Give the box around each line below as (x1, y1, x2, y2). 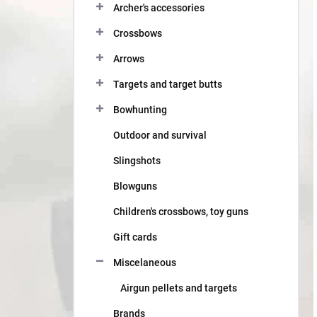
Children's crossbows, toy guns (113, 206, 248, 217)
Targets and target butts (113, 79, 222, 90)
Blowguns (113, 180, 157, 192)
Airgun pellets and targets (120, 282, 237, 294)
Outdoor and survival (113, 129, 207, 141)
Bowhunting (113, 104, 167, 115)
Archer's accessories (113, 2, 204, 13)
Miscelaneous (113, 257, 176, 268)
